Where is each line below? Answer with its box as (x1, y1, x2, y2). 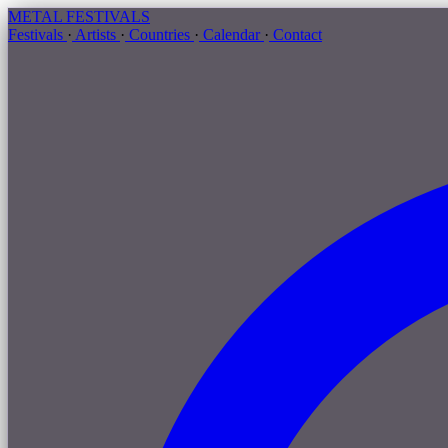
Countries (125, 26, 194, 43)
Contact (269, 26, 322, 43)
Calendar (199, 26, 264, 43)
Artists (72, 26, 120, 43)
